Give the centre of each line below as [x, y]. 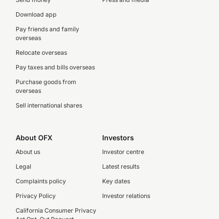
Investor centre [123, 152]
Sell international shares [49, 106]
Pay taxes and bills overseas [55, 67]
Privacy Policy [36, 196]
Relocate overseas [41, 53]
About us [28, 152]
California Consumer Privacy [56, 211]
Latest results [120, 167]
